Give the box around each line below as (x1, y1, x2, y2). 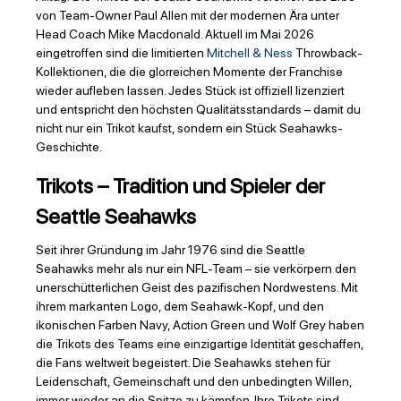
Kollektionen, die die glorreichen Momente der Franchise (36, 64, 343, 80)
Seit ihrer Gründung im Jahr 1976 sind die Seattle (36, 243, 305, 258)
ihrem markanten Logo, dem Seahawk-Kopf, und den (36, 299, 324, 314)
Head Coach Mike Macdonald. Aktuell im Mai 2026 (36, 27, 314, 42)
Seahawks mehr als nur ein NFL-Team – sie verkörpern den (36, 261, 356, 277)
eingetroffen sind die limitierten (36, 46, 207, 61)
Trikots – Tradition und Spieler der (36, 174, 325, 200)
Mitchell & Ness (207, 46, 293, 61)
